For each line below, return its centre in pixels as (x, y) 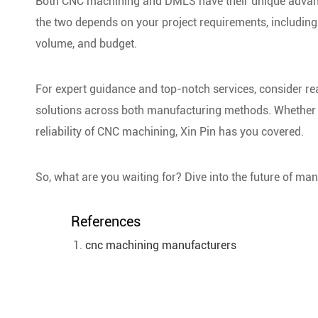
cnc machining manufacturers (161, 246)
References (106, 222)
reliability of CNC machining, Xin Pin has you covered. (170, 132)
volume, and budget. (86, 44)
